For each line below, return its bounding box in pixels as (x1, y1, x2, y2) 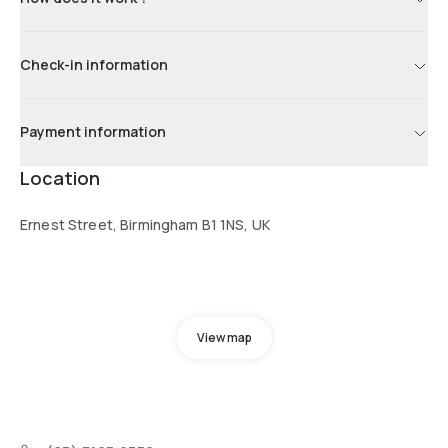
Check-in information (20, 54, 168, 74)
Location (20, 165, 100, 190)
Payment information (20, 121, 166, 141)
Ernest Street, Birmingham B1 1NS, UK (20, 214, 271, 234)
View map (196, 328, 252, 346)
